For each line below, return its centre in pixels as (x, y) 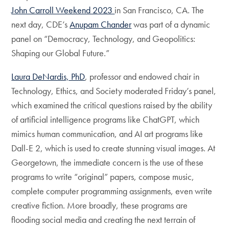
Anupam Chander (101, 25)
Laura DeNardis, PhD (48, 77)
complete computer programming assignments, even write (112, 191)
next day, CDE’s (41, 25)
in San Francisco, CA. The (159, 10)
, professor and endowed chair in (142, 77)
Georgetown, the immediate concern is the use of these (108, 163)
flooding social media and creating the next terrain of (104, 220)
